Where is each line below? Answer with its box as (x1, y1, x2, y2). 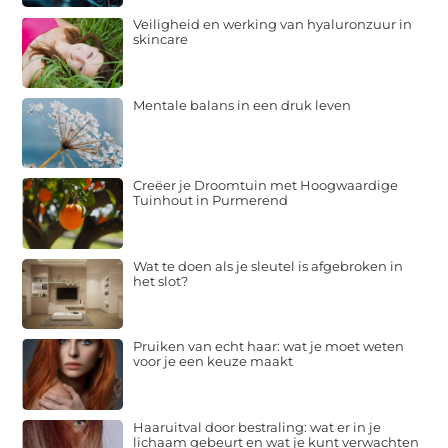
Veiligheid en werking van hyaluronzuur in (133, 16, 413, 33)
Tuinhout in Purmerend (133, 192, 289, 209)
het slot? (133, 272, 189, 289)
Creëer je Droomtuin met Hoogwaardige (133, 177, 399, 194)
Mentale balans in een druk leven (133, 96, 352, 113)
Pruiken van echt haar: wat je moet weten (133, 338, 405, 355)
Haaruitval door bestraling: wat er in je (133, 418, 382, 435)
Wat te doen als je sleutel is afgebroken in (133, 257, 404, 274)
